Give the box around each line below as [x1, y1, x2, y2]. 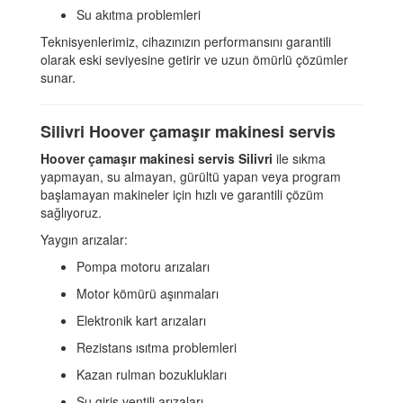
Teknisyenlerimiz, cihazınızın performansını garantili [40, 32, 331, 51]
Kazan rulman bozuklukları [76, 365, 227, 384]
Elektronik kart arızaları [76, 311, 206, 330]
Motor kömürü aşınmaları [76, 284, 219, 303]
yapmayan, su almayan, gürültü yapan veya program [40, 167, 341, 186]
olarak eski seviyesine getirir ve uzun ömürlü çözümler [40, 50, 348, 69]
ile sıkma [273, 149, 326, 168]
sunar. [40, 68, 76, 87]
